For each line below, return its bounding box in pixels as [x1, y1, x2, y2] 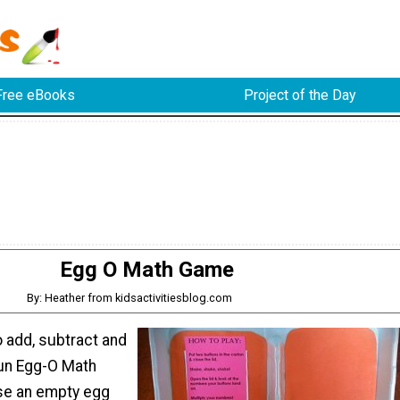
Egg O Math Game [59, 256, 234, 282]
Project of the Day [243, 87, 356, 104]
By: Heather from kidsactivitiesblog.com [26, 290, 232, 304]
